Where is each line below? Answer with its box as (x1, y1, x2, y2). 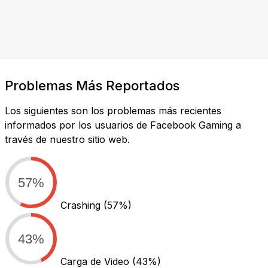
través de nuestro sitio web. (5, 133, 130, 145)
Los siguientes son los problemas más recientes (5, 104, 221, 117)
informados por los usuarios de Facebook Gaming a (5, 118, 241, 131)
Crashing (60, 199, 103, 211)
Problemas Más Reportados (5, 77, 179, 93)
